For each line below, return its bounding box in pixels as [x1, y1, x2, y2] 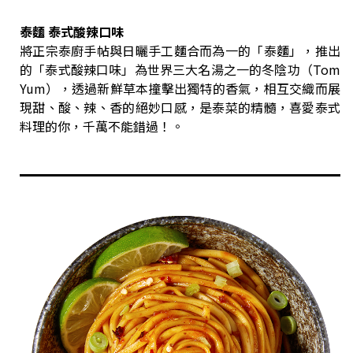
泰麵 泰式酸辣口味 [20, 22, 124, 41]
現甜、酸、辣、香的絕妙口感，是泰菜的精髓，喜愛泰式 [20, 98, 340, 117]
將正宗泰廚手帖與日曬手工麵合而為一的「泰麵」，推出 [20, 41, 340, 60]
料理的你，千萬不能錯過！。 [20, 117, 184, 136]
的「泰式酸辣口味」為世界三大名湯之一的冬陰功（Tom [20, 60, 340, 79]
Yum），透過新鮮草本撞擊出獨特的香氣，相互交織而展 [20, 79, 340, 98]
